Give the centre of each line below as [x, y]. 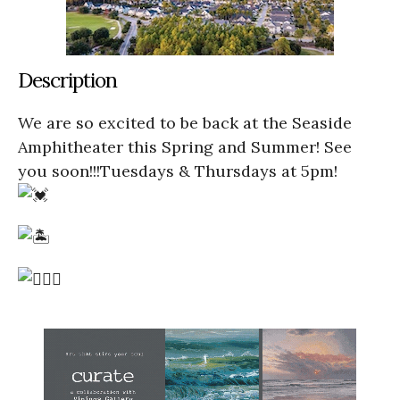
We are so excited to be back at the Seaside [185, 122]
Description [67, 79]
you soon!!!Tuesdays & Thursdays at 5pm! [178, 171]
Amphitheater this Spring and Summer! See [185, 146]
